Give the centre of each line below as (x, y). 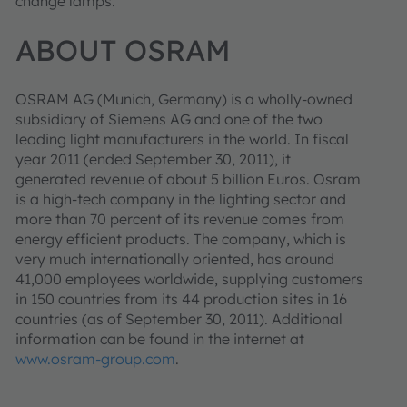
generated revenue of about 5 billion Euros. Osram (188, 179)
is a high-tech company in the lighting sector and (181, 199)
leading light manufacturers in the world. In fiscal (182, 139)
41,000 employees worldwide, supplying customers (189, 279)
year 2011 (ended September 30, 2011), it (153, 159)
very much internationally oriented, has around (175, 259)
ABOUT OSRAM (123, 50)
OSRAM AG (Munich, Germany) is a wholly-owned (184, 99)
